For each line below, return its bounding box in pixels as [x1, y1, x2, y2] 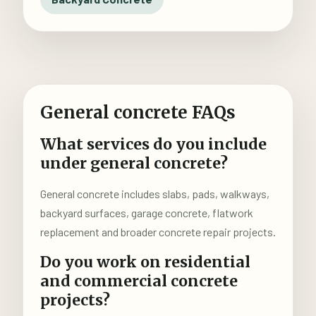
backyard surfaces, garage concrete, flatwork [40, 206, 253, 219]
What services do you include [40, 135, 267, 154]
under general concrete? [40, 154, 228, 173]
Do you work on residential [40, 253, 250, 272]
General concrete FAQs [40, 102, 236, 123]
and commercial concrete [40, 272, 238, 291]
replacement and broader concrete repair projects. [40, 225, 276, 238]
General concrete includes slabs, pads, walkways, [40, 187, 269, 200]
